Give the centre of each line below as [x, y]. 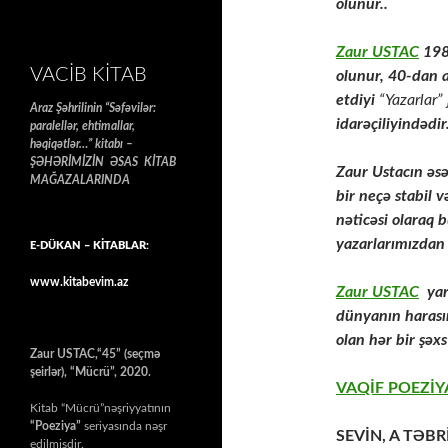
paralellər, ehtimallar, [82, 126]
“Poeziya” [55, 426]
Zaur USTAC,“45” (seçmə [95, 354]
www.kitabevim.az [79, 282]
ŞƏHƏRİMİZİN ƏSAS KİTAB [104, 162]
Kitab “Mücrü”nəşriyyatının [100, 408]
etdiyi [357, 100]
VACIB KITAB [88, 75]
